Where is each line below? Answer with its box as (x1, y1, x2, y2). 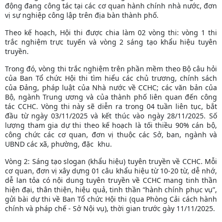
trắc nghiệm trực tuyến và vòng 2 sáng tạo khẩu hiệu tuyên (5, 37, 217, 47)
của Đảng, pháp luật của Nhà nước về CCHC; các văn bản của (5, 82, 217, 92)
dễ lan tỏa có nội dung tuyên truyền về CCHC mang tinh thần (5, 175, 217, 185)
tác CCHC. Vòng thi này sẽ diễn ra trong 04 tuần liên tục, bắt (5, 101, 217, 111)
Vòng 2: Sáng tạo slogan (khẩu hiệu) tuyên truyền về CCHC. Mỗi (5, 156, 217, 166)
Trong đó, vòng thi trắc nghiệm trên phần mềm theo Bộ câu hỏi (5, 63, 217, 73)
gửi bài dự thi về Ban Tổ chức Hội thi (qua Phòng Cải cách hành (5, 194, 217, 204)
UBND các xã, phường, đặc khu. (5, 139, 112, 149)
